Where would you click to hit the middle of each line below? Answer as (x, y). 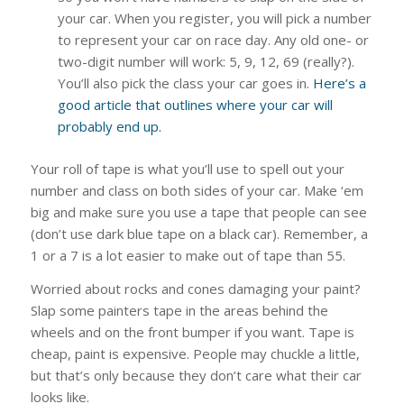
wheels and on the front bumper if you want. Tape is (192, 331)
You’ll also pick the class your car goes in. (185, 83)
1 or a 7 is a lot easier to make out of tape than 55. (188, 256)
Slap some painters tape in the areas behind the (179, 310)
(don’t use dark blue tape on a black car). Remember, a (199, 234)
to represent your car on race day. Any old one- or (213, 40)
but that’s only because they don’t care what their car (196, 375)
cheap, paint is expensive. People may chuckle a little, (195, 353)
